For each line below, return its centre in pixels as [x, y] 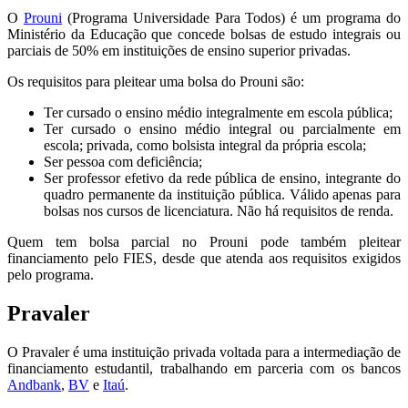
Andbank [34, 384]
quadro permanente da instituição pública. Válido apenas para [222, 194]
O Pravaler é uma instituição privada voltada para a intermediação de [204, 352]
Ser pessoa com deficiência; [123, 161]
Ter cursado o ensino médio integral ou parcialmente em [222, 128]
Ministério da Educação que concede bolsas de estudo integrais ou [204, 34]
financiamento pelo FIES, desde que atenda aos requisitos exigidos [204, 258]
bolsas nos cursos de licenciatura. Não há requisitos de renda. [219, 210]
